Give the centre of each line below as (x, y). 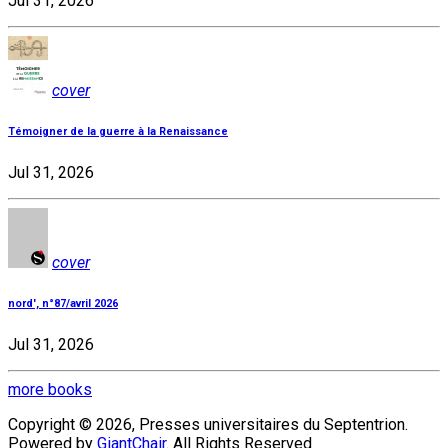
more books (50, 389)
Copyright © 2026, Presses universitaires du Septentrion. (208, 424)
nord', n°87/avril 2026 (63, 303)
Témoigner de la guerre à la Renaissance (118, 131)
